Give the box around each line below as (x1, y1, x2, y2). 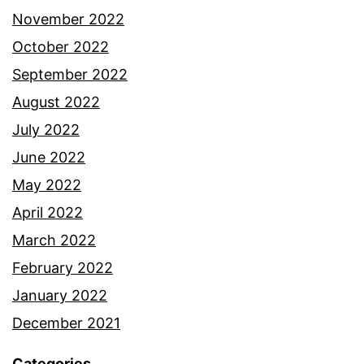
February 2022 (12, 259, 113, 277)
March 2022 (12, 232, 96, 249)
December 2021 (12, 314, 120, 332)
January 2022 (12, 287, 107, 305)
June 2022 (12, 149, 85, 167)
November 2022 (12, 11, 124, 28)
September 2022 (12, 66, 128, 84)
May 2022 (12, 176, 81, 194)
